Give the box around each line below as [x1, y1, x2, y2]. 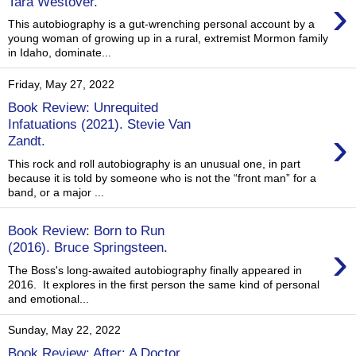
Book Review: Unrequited [8, 99, 158, 115]
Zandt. [8, 132, 45, 149]
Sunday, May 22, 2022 [8, 323, 121, 337]
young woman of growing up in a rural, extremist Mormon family [8, 32, 328, 45]
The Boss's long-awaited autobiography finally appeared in [8, 263, 302, 277]
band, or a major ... [8, 185, 104, 199]
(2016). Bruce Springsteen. [8, 239, 168, 256]
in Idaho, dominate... [8, 46, 111, 60]
